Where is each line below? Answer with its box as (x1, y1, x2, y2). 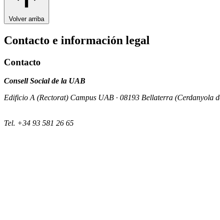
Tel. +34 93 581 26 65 (4, 119, 74, 128)
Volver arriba (9, 15, 44, 23)
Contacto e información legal (4, 33, 150, 47)
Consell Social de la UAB (4, 77, 85, 85)
